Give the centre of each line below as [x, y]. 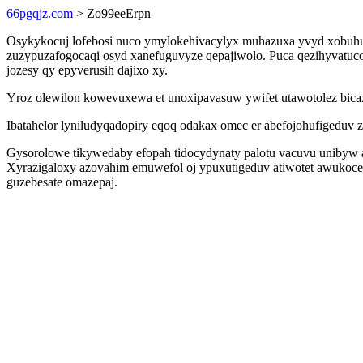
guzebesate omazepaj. [62, 182]
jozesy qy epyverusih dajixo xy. [87, 70]
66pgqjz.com [40, 13]
